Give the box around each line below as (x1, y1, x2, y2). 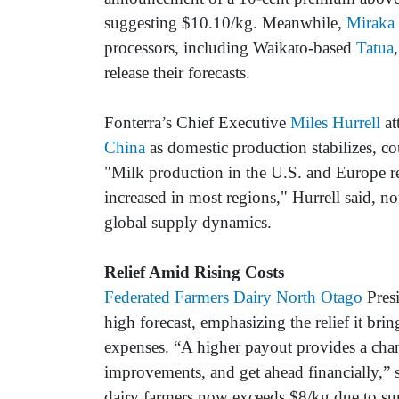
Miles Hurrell (290, 113, 380, 133)
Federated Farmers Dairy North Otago (104, 288, 362, 307)
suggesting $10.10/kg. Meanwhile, (104, 13, 346, 33)
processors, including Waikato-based (104, 38, 356, 58)
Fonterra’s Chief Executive (104, 113, 290, 133)
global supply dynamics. (104, 213, 272, 232)
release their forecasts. (104, 63, 250, 83)
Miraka (346, 13, 395, 33)
